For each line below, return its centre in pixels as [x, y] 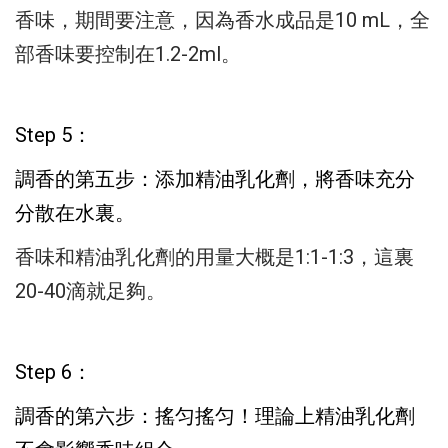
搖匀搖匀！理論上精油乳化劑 [285, 415]
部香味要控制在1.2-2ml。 [128, 53]
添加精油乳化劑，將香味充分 [285, 178]
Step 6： [53, 371]
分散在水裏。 [75, 212]
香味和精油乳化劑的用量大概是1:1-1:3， [194, 256]
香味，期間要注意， [105, 19]
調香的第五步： [85, 178]
